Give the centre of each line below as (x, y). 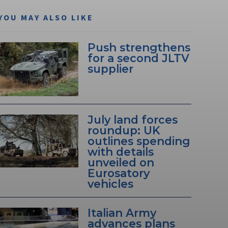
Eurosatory (118, 173)
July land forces (132, 119)
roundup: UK (124, 130)
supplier (110, 69)
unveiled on (121, 162)
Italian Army (122, 212)
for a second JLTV (138, 58)
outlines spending (138, 141)
